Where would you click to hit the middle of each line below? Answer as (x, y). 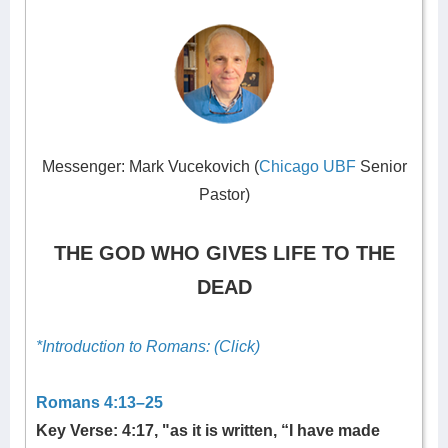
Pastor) (224, 194)
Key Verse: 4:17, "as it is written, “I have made (208, 430)
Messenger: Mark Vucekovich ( (150, 166)
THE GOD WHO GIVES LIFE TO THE (224, 253)
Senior (383, 166)
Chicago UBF (307, 166)
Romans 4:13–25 (99, 402)
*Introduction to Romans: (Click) (148, 346)
